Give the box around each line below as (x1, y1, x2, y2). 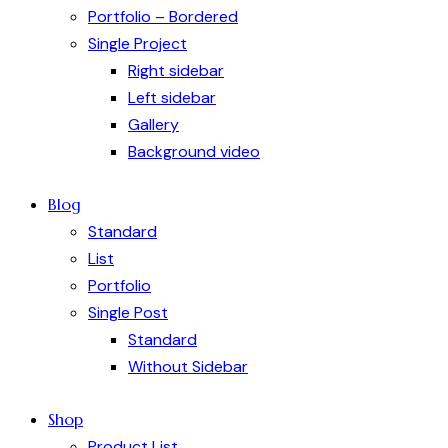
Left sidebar (128, 87, 216, 109)
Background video (128, 141, 260, 163)
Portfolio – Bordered (88, 6, 238, 28)
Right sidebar (128, 60, 224, 82)
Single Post (88, 301, 168, 323)
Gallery (128, 114, 179, 136)
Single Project (88, 33, 187, 55)
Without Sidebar (128, 355, 248, 377)
